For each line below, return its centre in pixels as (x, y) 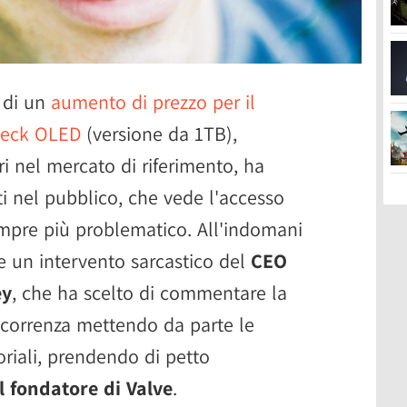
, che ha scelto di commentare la (149, 292)
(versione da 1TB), (159, 133)
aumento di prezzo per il (153, 101)
